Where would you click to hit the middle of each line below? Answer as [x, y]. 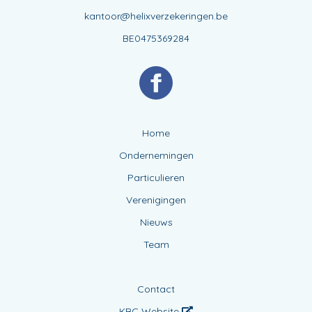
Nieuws [156, 222]
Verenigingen [156, 200]
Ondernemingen [156, 155]
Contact [156, 289]
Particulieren [156, 177]
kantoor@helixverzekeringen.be [156, 16]
